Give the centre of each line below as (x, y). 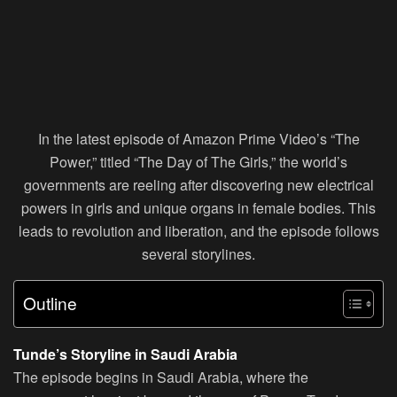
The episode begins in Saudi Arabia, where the (161, 378)
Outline (50, 303)
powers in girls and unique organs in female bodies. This (198, 208)
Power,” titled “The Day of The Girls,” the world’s (198, 162)
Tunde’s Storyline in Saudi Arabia (125, 354)
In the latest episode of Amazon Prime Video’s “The (198, 139)
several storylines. (198, 254)
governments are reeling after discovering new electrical (198, 185)
